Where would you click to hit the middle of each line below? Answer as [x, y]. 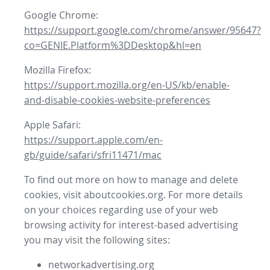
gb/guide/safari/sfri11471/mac [93, 155]
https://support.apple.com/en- [93, 140]
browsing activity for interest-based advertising [131, 225]
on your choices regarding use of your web [121, 210]
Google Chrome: [61, 15]
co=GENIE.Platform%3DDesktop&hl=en [113, 46]
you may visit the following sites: [97, 240]
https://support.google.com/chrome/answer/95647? [143, 30]
